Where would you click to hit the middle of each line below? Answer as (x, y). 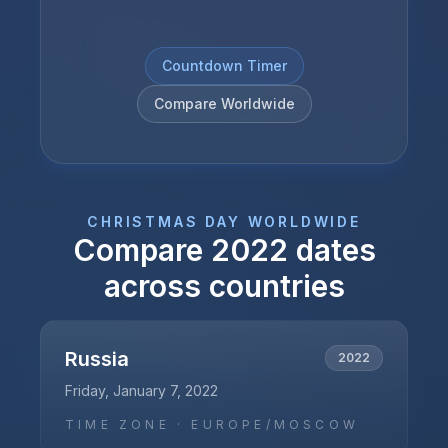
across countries (224, 286)
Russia (97, 359)
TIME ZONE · (128, 424)
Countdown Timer (224, 65)
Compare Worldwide (224, 103)
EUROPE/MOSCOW (275, 424)
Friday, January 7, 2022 (141, 390)
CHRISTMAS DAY (164, 221)
